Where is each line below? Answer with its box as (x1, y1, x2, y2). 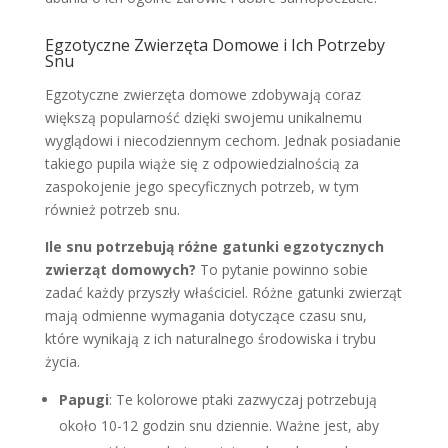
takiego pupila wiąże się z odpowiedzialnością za (44, 153, 359, 173)
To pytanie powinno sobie (195, 259, 368, 279)
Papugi (58, 389, 109, 409)
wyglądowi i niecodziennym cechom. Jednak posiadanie (44, 130, 401, 150)
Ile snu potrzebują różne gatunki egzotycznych (44, 236, 384, 256)
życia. (44, 351, 80, 371)
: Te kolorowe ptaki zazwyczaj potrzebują (108, 389, 377, 409)
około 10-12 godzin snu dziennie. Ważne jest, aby (58, 415, 379, 435)
